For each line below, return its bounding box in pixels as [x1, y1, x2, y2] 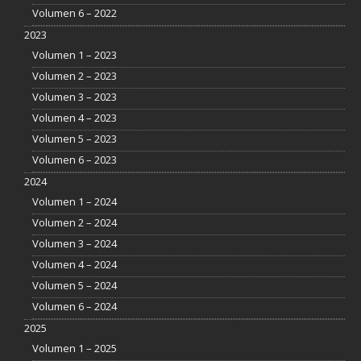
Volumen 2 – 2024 [32, 214, 117, 230]
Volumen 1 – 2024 [32, 193, 117, 209]
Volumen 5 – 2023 [32, 131, 117, 146]
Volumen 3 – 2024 [32, 235, 117, 251]
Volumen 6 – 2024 [32, 298, 117, 313]
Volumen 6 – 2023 [32, 151, 117, 167]
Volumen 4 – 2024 [32, 256, 117, 272]
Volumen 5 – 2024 [32, 277, 117, 293]
